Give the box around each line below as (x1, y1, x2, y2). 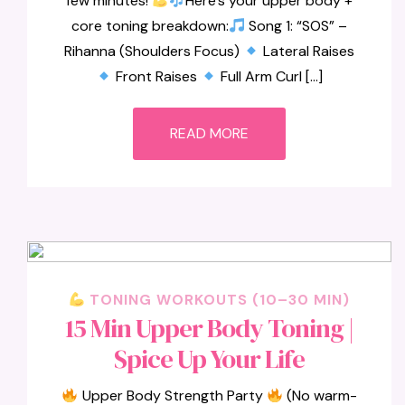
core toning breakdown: (71, 16, 229, 35)
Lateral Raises (259, 42, 355, 61)
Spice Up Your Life (114, 341, 306, 377)
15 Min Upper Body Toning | (65, 310, 354, 346)
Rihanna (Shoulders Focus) (63, 42, 243, 61)
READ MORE (170, 124, 250, 143)
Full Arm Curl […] (217, 67, 324, 86)
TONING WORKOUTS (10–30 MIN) (85, 290, 351, 309)
